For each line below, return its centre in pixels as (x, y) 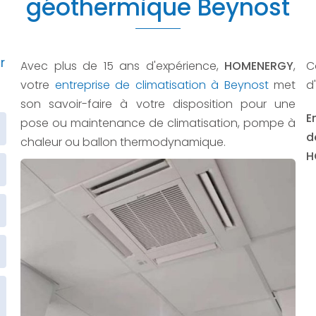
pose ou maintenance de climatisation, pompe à (158, 123)
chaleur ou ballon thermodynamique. (123, 142)
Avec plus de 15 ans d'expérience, (122, 66)
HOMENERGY (259, 66)
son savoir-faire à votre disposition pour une (158, 104)
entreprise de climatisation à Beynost (162, 85)
